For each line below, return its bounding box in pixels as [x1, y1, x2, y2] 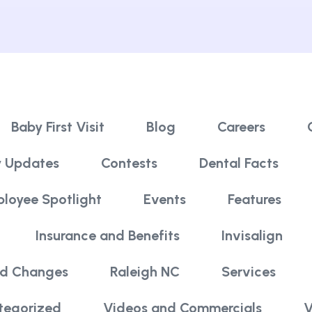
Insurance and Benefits [36, 226, 180, 244]
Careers [217, 118, 265, 135]
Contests [101, 154, 157, 171]
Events [143, 190, 186, 208]
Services [221, 263, 276, 280]
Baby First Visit [10, 118, 104, 135]
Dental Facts [199, 154, 279, 171]
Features [227, 190, 281, 208]
